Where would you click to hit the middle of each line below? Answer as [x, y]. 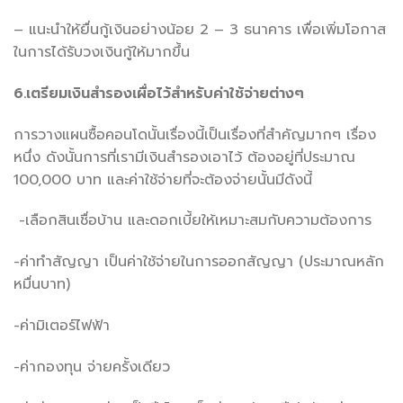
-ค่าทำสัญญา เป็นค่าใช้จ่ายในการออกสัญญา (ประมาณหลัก [199, 262]
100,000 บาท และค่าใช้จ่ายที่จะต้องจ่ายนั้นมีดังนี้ [163, 179]
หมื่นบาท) [42, 285]
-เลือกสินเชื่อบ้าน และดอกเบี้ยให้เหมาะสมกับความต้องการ [193, 221]
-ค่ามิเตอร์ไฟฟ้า [62, 325]
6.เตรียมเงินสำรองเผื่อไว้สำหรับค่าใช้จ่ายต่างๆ [159, 93]
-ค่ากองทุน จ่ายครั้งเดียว [94, 367]
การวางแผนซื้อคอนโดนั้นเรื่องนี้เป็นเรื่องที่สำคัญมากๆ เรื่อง [195, 134]
